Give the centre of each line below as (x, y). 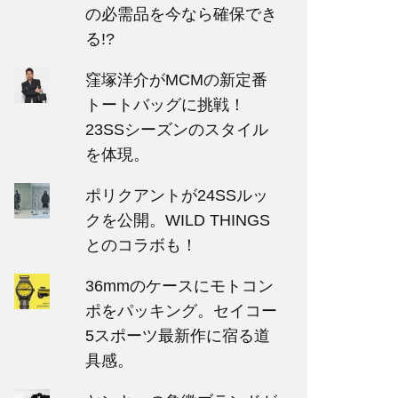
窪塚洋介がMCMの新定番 (176, 80)
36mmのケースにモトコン (179, 286)
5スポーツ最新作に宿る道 (177, 336)
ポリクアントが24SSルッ (176, 195)
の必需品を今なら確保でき (181, 14)
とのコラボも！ (141, 245)
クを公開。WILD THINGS (177, 220)
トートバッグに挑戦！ (165, 105)
